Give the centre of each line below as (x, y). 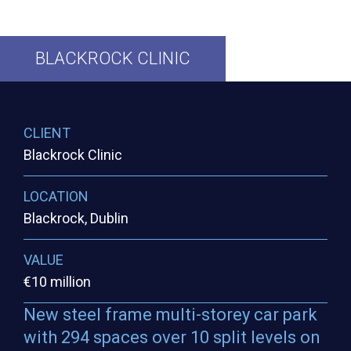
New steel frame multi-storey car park (170, 315)
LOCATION (56, 197)
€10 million (57, 282)
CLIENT (47, 133)
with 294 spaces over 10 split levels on (172, 338)
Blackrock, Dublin (76, 219)
